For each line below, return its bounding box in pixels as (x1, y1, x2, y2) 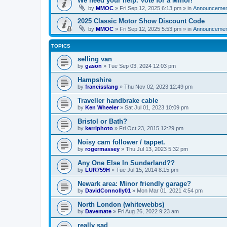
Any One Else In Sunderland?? (78, 159, 175, 167)
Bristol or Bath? (78, 117, 127, 125)
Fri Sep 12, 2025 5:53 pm (120, 25, 181, 32)
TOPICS (51, 43, 70, 49)
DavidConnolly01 (85, 187, 131, 194)
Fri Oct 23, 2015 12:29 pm (119, 125, 183, 131)
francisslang (85, 83, 118, 90)
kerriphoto (85, 125, 113, 131)
